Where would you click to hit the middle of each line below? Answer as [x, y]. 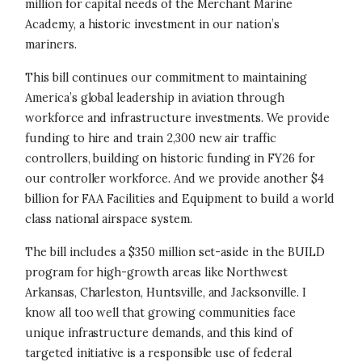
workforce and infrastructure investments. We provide [177, 118]
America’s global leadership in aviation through [155, 98]
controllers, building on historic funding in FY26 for [170, 158]
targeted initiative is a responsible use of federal [158, 353]
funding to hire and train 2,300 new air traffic [151, 138]
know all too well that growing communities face [160, 313]
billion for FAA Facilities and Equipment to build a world [180, 199]
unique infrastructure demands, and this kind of [159, 333]
